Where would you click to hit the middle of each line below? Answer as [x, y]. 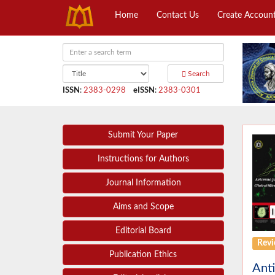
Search [198, 74]
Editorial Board [143, 231]
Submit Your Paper [143, 135]
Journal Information [143, 183]
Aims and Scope [143, 207]
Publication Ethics [143, 255]
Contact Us [177, 15]
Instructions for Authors [143, 159]
